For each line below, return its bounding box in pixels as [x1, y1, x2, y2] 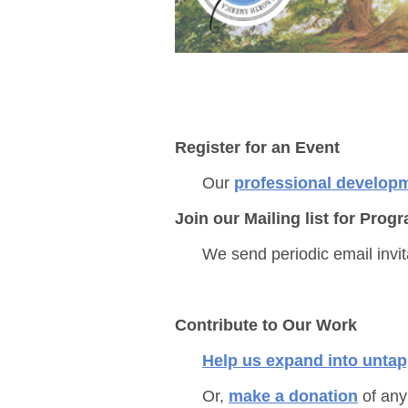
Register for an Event [175, 138, 340, 158]
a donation [270, 387, 358, 406]
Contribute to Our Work [175, 316, 357, 335]
